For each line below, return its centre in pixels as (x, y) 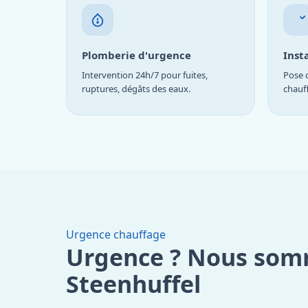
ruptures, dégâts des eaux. (136, 88)
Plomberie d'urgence (136, 55)
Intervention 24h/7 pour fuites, (145, 75)
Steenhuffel (133, 284)
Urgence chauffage (116, 234)
